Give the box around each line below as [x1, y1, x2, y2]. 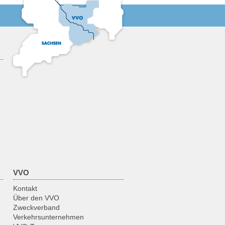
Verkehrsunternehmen [13, 213, 84, 221]
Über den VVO [13, 194, 59, 202]
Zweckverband [13, 203, 60, 212]
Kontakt [13, 184, 37, 193]
